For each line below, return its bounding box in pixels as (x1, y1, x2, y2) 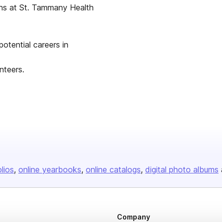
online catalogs (86, 165, 141, 174)
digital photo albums (145, 165, 219, 174)
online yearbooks (18, 165, 81, 174)
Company (117, 213, 150, 221)
